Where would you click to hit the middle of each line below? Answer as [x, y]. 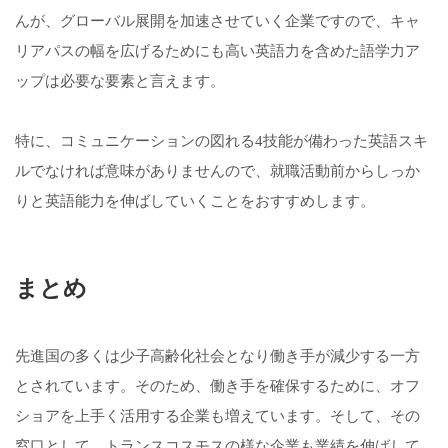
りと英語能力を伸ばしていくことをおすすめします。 [195, 201]
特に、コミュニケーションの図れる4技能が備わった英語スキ [221, 141]
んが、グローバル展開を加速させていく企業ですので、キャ [217, 21]
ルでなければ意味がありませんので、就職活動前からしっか [217, 171]
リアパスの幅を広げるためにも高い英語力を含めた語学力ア [217, 51]
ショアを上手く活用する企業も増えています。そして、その [217, 416]
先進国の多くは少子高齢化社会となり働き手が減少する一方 [217, 356]
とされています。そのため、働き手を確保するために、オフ [217, 386]
